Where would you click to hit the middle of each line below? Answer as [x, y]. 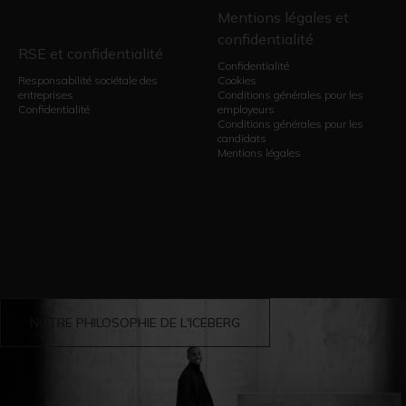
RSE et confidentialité [91, 54]
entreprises [46, 95]
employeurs [246, 110]
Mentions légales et [284, 18]
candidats [242, 139]
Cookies [237, 81]
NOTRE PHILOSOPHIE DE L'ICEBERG [135, 323]
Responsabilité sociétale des [88, 81]
